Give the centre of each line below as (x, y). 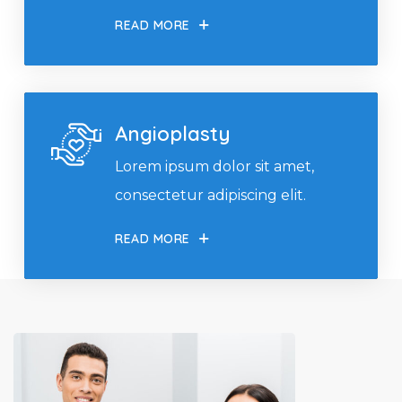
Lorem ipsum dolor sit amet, (214, 166)
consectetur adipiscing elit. (210, 195)
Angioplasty (173, 134)
